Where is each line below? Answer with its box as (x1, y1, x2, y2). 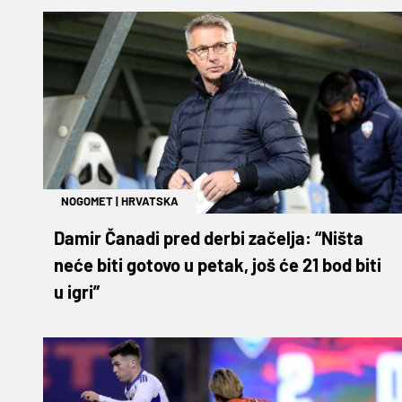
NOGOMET (61, 193, 113, 208)
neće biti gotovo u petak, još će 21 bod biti (54, 253, 381, 275)
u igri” (54, 280, 100, 302)
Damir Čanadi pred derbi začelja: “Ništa (54, 226, 363, 249)
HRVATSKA (121, 193, 179, 208)
